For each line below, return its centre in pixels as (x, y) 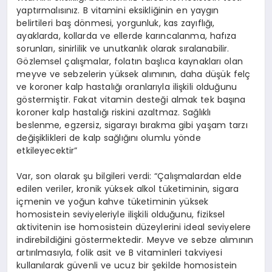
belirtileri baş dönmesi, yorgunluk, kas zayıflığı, (116, 23)
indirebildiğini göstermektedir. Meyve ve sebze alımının (135, 240)
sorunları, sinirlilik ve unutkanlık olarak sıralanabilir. (123, 48)
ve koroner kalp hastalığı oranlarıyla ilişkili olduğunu (127, 87)
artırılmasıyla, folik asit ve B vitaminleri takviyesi (119, 252)
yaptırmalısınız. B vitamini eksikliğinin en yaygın (118, 10)
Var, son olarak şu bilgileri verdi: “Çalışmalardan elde (129, 176)
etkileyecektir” (47, 150)
